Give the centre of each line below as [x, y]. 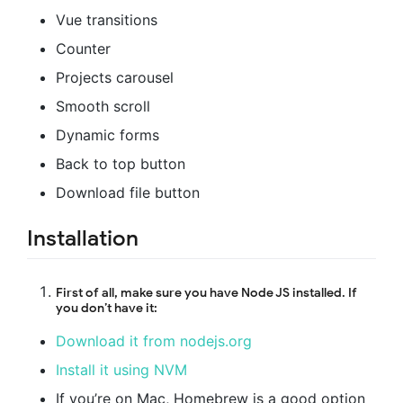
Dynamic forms [107, 134]
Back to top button [121, 163]
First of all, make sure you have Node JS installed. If [206, 293]
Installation [83, 238]
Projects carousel [115, 77]
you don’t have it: [107, 309]
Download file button [128, 192]
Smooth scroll [103, 106]
